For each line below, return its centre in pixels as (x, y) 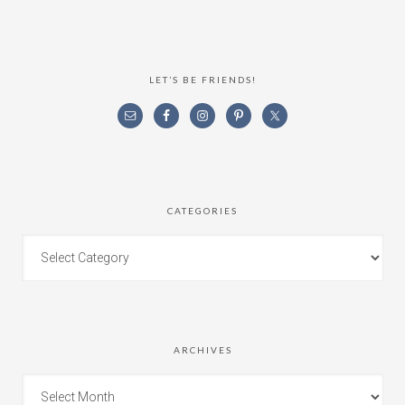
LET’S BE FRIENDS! (202, 80)
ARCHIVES (202, 350)
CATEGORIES (202, 211)
